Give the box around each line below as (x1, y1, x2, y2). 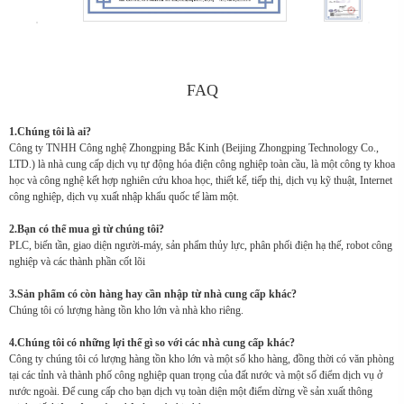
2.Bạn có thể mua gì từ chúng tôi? (9, 223, 164, 236)
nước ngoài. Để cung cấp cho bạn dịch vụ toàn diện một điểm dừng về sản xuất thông (9, 385, 372, 399)
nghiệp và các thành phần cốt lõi (9, 255, 145, 269)
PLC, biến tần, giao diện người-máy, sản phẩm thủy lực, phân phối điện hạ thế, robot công (9, 239, 392, 252)
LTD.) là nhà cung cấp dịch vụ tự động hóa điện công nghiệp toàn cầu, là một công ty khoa (9, 158, 395, 171)
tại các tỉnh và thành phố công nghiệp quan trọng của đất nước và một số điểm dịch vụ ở (9, 369, 382, 382)
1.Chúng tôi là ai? (9, 125, 91, 139)
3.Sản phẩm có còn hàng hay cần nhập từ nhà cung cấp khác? (9, 288, 297, 301)
